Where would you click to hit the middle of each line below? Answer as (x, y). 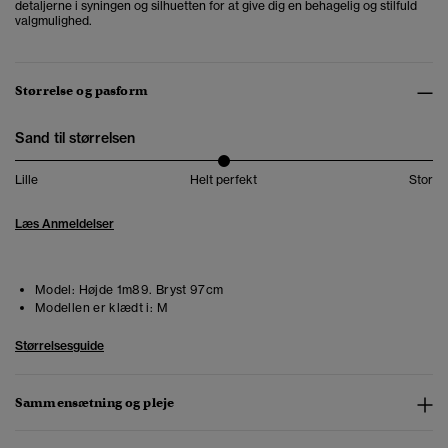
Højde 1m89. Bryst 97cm (149, 290)
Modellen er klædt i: (94, 308)
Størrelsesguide (59, 346)
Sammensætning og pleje (95, 403)
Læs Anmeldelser (64, 224)
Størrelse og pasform (81, 91)
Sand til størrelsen (75, 138)
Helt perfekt (223, 180)
